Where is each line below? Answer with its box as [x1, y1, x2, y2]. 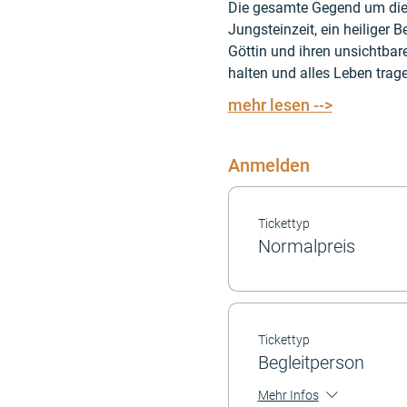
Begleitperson [257, 352, 364, 373]
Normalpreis [257, 235, 355, 257]
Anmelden [227, 154, 310, 176]
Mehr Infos [257, 388, 319, 403]
